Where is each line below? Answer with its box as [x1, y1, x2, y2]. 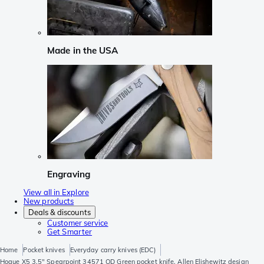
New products [24, 196, 74, 206]
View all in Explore [24, 187, 89, 197]
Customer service [47, 218, 108, 228]
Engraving [47, 168, 90, 180]
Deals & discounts [28, 207, 91, 217]
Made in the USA [47, 45, 118, 57]
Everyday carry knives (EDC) [70, 246, 156, 255]
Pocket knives [23, 246, 65, 255]
